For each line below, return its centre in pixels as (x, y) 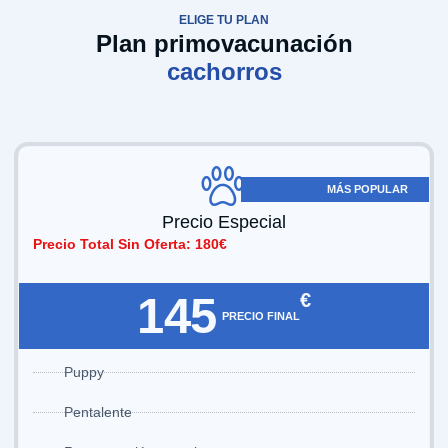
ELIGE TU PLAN (224, 19)
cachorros (224, 71)
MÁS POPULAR (368, 188)
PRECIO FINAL (260, 315)
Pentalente (98, 412)
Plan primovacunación (224, 43)
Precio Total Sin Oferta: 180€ (130, 243)
